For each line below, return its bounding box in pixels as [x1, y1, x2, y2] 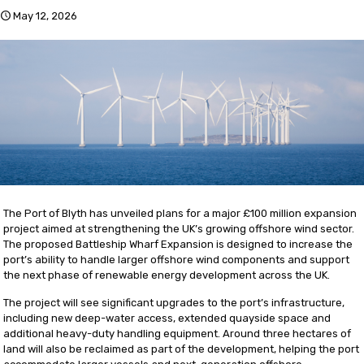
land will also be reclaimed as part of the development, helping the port [3, 343, 360, 356]
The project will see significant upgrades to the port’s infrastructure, [3, 297, 345, 310]
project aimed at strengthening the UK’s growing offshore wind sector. [3, 223, 355, 236]
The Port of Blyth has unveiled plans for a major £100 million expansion [3, 207, 357, 220]
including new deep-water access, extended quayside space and [3, 312, 331, 325]
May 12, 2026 [13, 10, 77, 22]
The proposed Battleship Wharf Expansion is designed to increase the [3, 238, 353, 251]
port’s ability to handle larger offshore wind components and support [3, 253, 350, 266]
